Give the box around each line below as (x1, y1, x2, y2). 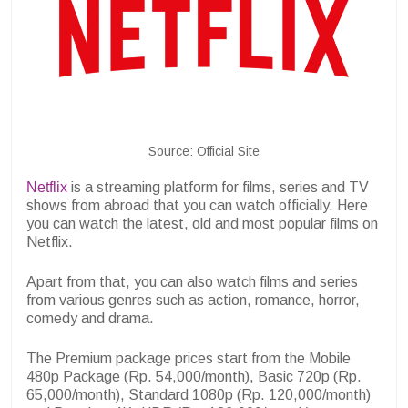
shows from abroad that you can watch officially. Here (26, 198, 368, 214)
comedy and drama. (26, 311, 154, 327)
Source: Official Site (148, 144, 260, 159)
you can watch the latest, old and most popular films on (26, 216, 378, 232)
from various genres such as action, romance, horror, (26, 292, 360, 309)
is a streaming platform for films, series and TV (67, 179, 369, 196)
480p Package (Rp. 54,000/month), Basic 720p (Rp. (26, 369, 362, 385)
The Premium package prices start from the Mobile (26, 351, 351, 367)
